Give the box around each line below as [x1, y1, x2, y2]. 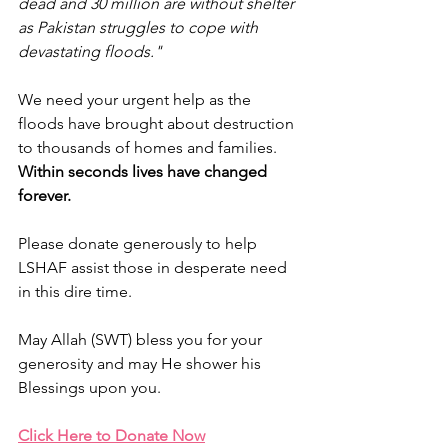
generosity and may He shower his [18, 354, 265, 374]
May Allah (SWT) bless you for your [18, 330, 266, 350]
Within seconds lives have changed [18, 162, 271, 182]
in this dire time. [18, 282, 132, 302]
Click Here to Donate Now [18, 426, 205, 446]
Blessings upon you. [18, 378, 161, 398]
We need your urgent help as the [18, 90, 255, 110]
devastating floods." [18, 42, 166, 62]
